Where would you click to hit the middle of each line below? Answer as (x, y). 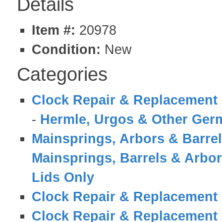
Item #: (55, 30)
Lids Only (63, 177)
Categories (62, 74)
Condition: (66, 49)
